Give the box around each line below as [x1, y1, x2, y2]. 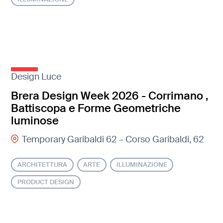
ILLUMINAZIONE [116, 160, 167, 169]
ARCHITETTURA [17, 160, 68, 169]
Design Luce [11, 71, 62, 83]
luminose [11, 113, 59, 128]
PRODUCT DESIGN [17, 177, 75, 186]
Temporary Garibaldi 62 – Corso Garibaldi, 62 [21, 133, 204, 145]
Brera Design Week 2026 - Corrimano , [11, 89, 209, 104]
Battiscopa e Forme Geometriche [11, 101, 181, 116]
